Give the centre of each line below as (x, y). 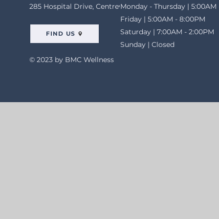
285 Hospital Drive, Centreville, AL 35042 (98, 6)
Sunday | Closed (147, 44)
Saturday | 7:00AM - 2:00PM (167, 32)
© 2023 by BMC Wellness (72, 59)
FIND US (61, 33)
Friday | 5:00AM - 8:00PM (163, 19)
